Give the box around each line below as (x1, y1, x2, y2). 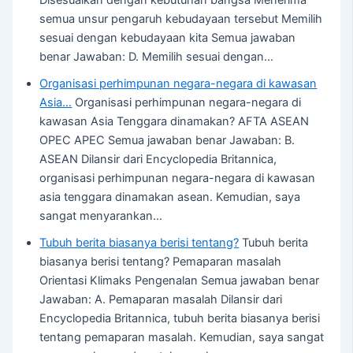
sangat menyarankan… (39, 209, 163, 223)
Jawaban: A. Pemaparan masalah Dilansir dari (39, 292, 283, 307)
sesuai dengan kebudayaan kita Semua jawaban (39, 31, 296, 45)
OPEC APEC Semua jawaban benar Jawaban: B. (39, 133, 295, 147)
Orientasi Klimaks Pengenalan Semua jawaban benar (39, 273, 320, 288)
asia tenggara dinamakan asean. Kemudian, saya (39, 190, 301, 204)
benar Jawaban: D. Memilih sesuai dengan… (39, 50, 274, 64)
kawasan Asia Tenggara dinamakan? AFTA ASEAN (39, 114, 310, 128)
